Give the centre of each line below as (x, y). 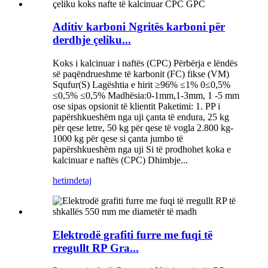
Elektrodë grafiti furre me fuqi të (133, 234)
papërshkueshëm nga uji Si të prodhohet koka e (142, 149)
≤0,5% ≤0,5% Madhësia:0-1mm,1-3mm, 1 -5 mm (146, 95)
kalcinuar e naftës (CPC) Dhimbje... (120, 160)
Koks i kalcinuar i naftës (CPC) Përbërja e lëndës (145, 63)
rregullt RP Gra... (96, 248)
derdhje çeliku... (92, 40)
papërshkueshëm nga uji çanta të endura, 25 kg (141, 117)
